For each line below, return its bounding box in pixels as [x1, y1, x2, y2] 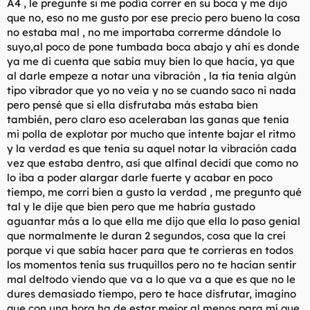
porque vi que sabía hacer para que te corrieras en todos [7, 243, 293, 257]
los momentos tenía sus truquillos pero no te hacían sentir [7, 257, 296, 271]
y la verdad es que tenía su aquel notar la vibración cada [7, 141, 297, 155]
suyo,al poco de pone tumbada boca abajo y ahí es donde [7, 39, 300, 53]
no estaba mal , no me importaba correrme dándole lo [7, 25, 281, 39]
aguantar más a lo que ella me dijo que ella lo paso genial [7, 214, 300, 228]
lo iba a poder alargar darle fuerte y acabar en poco [7, 170, 273, 184]
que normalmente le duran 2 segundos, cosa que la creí [7, 228, 286, 242]
